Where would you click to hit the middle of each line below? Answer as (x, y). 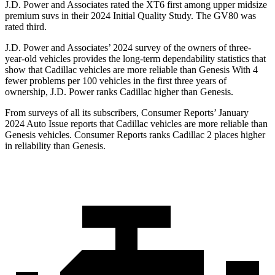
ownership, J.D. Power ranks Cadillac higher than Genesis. (119, 92)
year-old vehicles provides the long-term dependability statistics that (135, 59)
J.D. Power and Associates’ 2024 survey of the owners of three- (128, 48)
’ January (231, 113)
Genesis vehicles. (40, 135)
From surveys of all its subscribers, (73, 113)
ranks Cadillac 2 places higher (206, 135)
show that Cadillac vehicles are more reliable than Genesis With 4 (131, 70)
